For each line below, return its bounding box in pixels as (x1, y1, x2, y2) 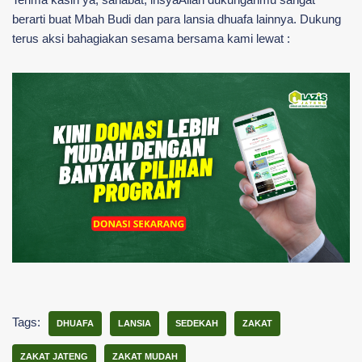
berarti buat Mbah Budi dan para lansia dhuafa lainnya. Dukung (12, 11, 341, 26)
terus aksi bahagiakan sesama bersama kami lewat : (12, 31, 290, 45)
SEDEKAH (175, 318, 218, 328)
